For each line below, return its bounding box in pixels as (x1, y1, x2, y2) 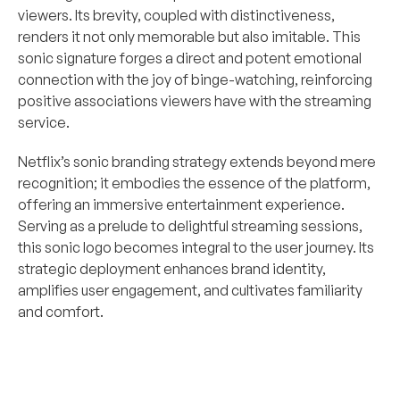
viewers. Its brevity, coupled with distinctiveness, (18, 6, 335, 24)
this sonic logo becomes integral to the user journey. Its (18, 238, 374, 256)
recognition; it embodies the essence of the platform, (18, 174, 371, 192)
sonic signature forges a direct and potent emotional (18, 49, 362, 67)
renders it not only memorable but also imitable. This (18, 28, 361, 46)
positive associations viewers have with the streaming (18, 92, 371, 110)
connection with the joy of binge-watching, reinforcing (18, 71, 372, 88)
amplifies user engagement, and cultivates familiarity (18, 281, 362, 299)
